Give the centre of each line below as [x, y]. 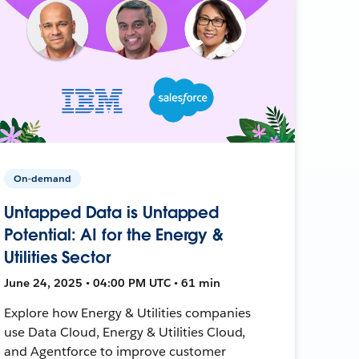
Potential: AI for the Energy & [114, 234]
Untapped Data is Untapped [112, 212]
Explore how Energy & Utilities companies [127, 313]
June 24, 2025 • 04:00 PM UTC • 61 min [113, 282]
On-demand [43, 178]
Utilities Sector [57, 257]
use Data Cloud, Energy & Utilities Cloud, [125, 332]
